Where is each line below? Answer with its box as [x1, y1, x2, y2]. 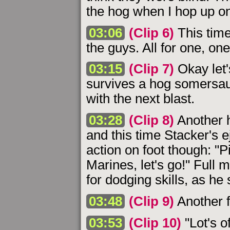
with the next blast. [86, 91, 195, 106]
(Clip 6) [129, 25, 175, 40]
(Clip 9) [129, 194, 175, 208]
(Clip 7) [129, 62, 175, 76]
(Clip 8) [129, 113, 175, 128]
